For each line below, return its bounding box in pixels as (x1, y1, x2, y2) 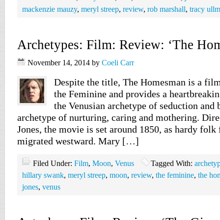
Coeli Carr (102, 58, 134, 67)
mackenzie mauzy (22, 5, 77, 13)
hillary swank (22, 171, 64, 179)
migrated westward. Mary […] (17, 136, 139, 146)
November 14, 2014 (27, 58, 90, 67)
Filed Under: (33, 159, 74, 167)
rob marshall (147, 5, 186, 13)
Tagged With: (151, 159, 194, 167)
